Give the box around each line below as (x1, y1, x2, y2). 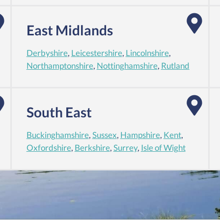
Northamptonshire (26, 61, 93, 71)
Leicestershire (71, 48, 122, 58)
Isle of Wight (140, 143, 186, 153)
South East (26, 104, 92, 121)
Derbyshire (26, 48, 68, 58)
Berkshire (74, 143, 110, 153)
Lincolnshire (125, 48, 169, 58)
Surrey (113, 143, 137, 153)
